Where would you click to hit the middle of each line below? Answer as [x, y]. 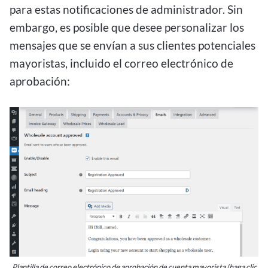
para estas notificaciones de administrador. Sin [126, 9]
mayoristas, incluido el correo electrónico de [121, 63]
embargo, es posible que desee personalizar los [127, 27]
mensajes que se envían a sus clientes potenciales [133, 45]
